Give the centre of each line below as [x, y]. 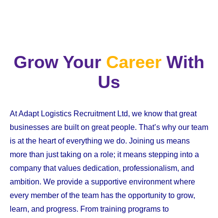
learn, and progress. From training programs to [89, 209]
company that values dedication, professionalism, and [102, 168]
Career [134, 62]
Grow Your [60, 62]
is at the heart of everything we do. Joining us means [100, 141]
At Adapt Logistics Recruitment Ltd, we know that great [103, 114]
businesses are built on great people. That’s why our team [109, 127]
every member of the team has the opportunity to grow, [102, 195]
